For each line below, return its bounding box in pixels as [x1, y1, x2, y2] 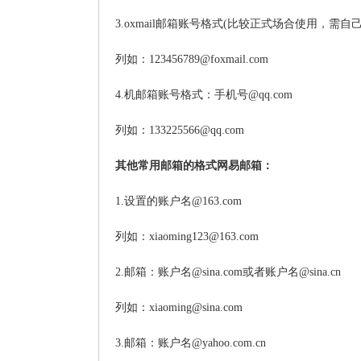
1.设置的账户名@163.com [115, 195, 242, 207]
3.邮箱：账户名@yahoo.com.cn [115, 337, 266, 349]
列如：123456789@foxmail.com [115, 53, 268, 65]
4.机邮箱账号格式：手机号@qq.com [115, 89, 293, 101]
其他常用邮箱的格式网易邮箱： [115, 160, 273, 172]
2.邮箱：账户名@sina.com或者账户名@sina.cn [115, 266, 341, 278]
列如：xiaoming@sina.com [115, 301, 243, 313]
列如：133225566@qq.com [115, 124, 244, 136]
